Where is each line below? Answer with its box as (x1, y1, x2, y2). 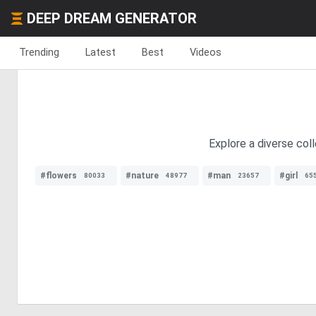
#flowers (40, 171, 77, 181)
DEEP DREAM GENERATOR (27, 10, 197, 27)
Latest (85, 46, 116, 59)
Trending (19, 46, 59, 59)
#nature (126, 171, 159, 181)
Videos (190, 46, 221, 59)
